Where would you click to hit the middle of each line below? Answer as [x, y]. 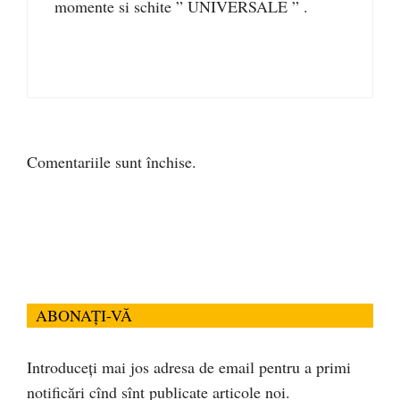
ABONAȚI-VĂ [84, 316]
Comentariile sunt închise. [112, 162]
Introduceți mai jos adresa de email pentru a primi [189, 367]
